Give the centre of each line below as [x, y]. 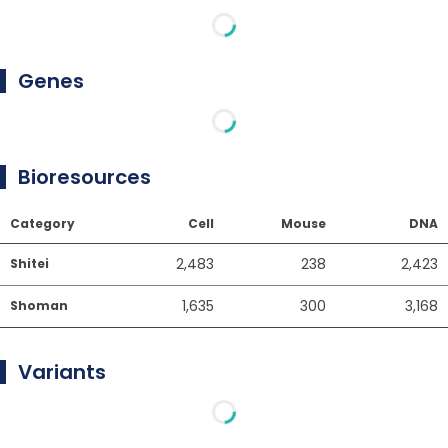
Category [42, 223]
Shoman [39, 305]
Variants [62, 372]
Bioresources [84, 177]
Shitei [29, 263]
